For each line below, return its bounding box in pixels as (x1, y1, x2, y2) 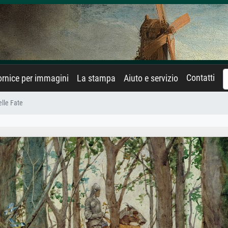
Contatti (186, 73, 215, 83)
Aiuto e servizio (124, 73, 178, 83)
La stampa (77, 73, 116, 83)
